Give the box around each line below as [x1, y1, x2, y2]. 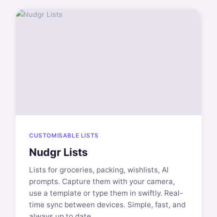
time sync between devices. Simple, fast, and [29, 200, 186, 209]
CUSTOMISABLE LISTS [29, 132, 99, 139]
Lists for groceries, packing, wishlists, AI [29, 165, 169, 174]
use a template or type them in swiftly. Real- [29, 188, 183, 198]
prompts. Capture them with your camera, [29, 177, 175, 186]
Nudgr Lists [29, 146, 88, 158]
